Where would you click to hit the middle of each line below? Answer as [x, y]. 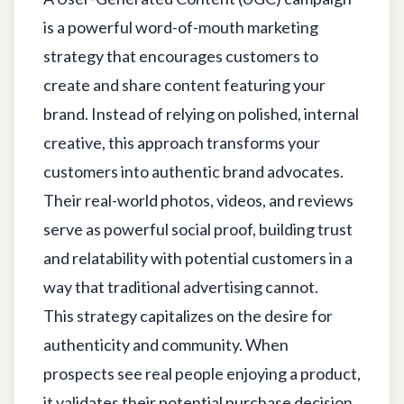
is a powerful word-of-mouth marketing [181, 27]
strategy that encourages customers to [181, 55]
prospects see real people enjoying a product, [202, 373]
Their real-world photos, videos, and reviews [198, 200]
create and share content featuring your [184, 84]
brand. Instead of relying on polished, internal [201, 113]
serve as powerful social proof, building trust [198, 229]
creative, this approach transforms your [182, 142]
